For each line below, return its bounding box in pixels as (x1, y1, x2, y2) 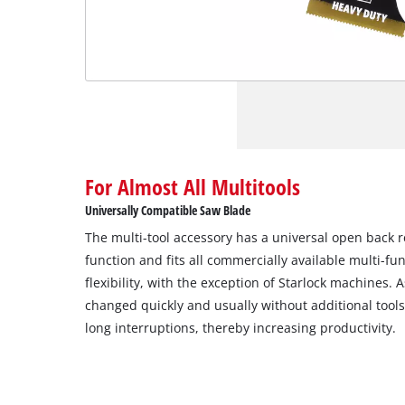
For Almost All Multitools (85, 171, 301, 202)
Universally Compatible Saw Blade (85, 201, 251, 219)
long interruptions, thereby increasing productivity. (85, 318, 397, 336)
